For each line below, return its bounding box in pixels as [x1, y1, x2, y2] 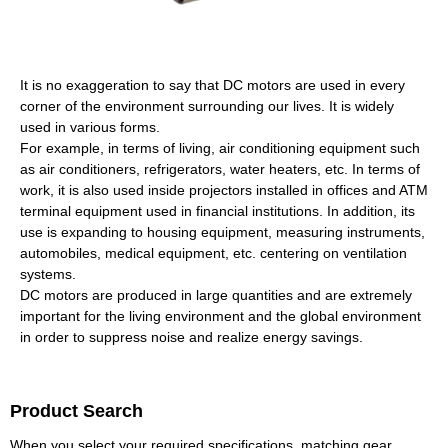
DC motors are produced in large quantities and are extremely [20, 286, 412, 303]
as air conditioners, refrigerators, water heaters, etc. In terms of [20, 160, 420, 177]
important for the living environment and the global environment [20, 307, 421, 324]
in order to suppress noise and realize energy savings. [20, 328, 363, 345]
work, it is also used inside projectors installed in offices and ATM [20, 181, 428, 198]
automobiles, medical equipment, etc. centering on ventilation [20, 244, 407, 261]
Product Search [10, 400, 143, 421]
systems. [20, 265, 76, 282]
